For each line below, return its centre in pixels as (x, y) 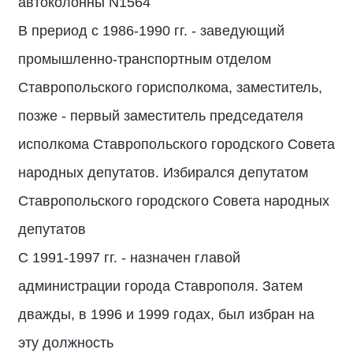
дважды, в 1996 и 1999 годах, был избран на (166, 314)
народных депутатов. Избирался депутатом (163, 173)
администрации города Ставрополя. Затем (160, 286)
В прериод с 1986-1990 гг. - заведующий (151, 31)
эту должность (66, 343)
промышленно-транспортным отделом (145, 59)
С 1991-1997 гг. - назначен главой (129, 258)
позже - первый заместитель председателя (161, 116)
